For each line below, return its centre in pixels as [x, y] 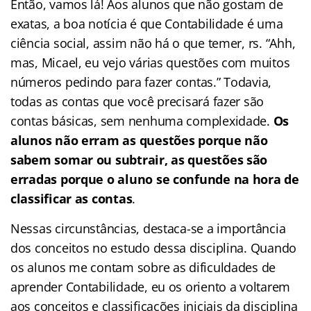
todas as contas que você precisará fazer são [137, 101]
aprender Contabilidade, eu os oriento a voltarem [151, 286]
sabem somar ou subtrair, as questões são [139, 159]
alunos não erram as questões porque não [139, 140]
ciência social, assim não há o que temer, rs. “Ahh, [153, 43]
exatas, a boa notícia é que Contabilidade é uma [147, 23]
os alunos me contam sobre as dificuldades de [143, 267]
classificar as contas [72, 198]
